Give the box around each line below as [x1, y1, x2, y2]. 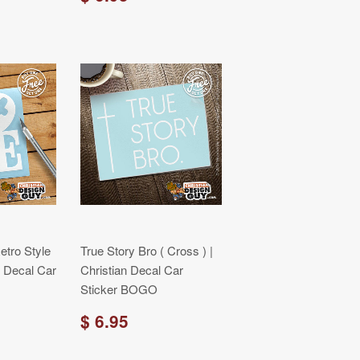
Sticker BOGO [80, 280, 157, 297]
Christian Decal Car [80, 261, 183, 278]
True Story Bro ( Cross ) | [80, 242, 213, 259]
